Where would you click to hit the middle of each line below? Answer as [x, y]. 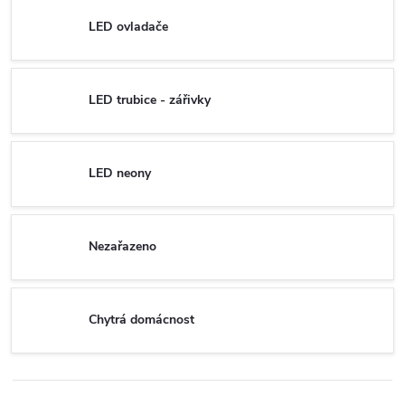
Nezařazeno [122, 247]
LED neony [120, 174]
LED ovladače [128, 27]
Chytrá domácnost [141, 320]
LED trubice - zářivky [150, 100]
